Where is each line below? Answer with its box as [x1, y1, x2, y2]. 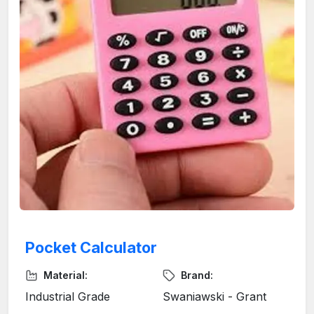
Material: [43, 269, 88, 282]
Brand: [181, 269, 213, 282]
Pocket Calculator [25, 238, 157, 257]
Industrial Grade [25, 289, 110, 304]
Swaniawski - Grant [163, 289, 266, 304]
